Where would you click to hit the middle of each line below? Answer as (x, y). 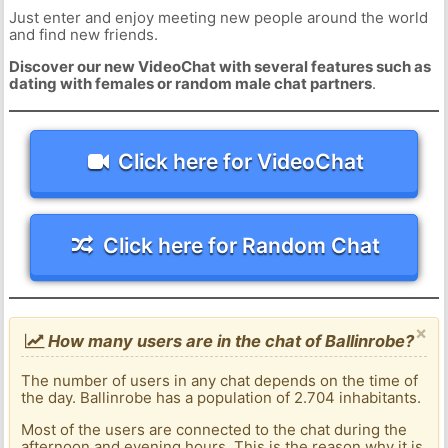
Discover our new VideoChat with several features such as (219, 67)
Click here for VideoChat (241, 161)
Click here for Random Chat (241, 245)
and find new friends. (83, 35)
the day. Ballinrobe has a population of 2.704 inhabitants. (221, 398)
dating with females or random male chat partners (190, 84)
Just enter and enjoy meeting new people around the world (218, 18)
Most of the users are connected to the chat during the (214, 430)
